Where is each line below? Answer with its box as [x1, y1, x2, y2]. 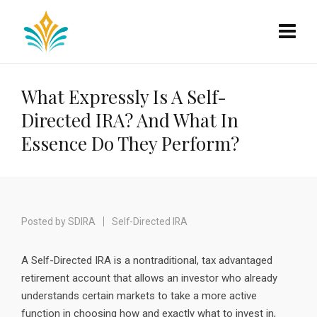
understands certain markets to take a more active [21, 289, 257, 302]
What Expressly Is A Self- [21, 84, 226, 109]
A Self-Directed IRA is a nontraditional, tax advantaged [21, 254, 272, 267]
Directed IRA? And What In [21, 108, 238, 132]
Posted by [21, 216, 68, 227]
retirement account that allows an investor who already [21, 272, 277, 284]
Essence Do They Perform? [21, 131, 239, 156]
